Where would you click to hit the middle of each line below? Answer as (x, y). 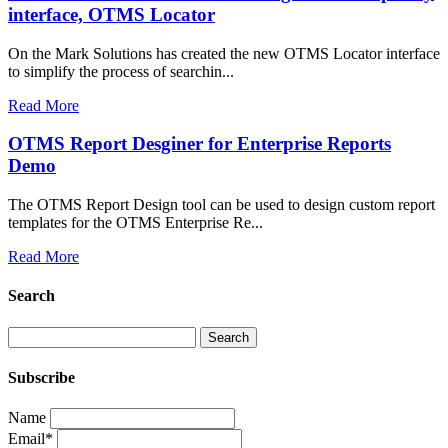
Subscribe (41, 377)
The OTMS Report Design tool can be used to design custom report (221, 205)
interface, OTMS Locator (111, 14)
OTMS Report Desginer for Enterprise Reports (199, 144)
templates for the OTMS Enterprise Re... (135, 223)
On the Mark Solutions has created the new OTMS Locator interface (224, 53)
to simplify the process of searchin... (121, 71)
